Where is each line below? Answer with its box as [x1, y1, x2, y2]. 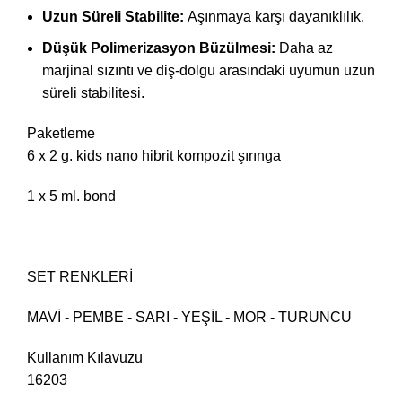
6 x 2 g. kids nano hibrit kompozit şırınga [27, 148, 281, 164]
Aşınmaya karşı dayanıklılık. [188, 9, 364, 25]
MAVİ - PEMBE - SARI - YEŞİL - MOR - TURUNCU [27, 310, 352, 326]
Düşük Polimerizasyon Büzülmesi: [42, 40, 279, 57]
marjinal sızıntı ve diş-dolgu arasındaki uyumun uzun [42, 63, 375, 79]
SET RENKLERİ [27, 269, 133, 285]
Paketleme [27, 126, 95, 142]
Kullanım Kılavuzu [27, 350, 143, 366]
